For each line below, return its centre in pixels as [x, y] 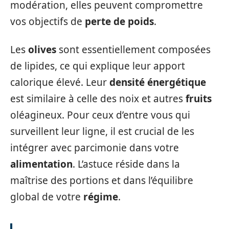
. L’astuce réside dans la [126, 164]
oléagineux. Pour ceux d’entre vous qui [100, 115]
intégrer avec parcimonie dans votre [95, 147]
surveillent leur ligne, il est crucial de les [102, 131]
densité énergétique [158, 82]
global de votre [47, 197]
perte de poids [119, 22]
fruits [199, 98]
